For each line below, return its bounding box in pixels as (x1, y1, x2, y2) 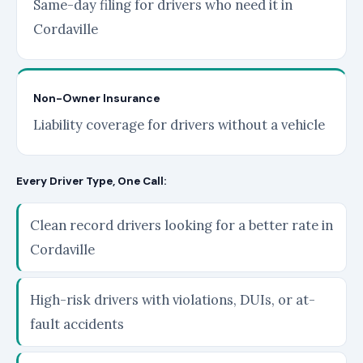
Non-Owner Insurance (33, 91, 160, 105)
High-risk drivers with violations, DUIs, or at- (30, 291, 315, 309)
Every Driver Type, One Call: (16, 174, 166, 188)
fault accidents (30, 315, 124, 333)
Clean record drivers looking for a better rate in (30, 216, 333, 234)
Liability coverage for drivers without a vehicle (33, 116, 325, 134)
